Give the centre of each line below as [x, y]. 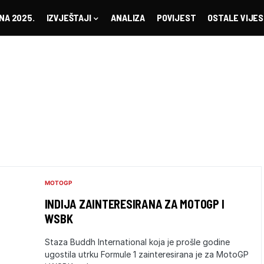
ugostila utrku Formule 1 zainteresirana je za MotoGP [146, 254]
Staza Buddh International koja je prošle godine [137, 242]
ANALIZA [128, 17]
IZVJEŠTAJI [69, 17]
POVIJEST [176, 17]
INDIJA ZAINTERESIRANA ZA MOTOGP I [134, 204]
